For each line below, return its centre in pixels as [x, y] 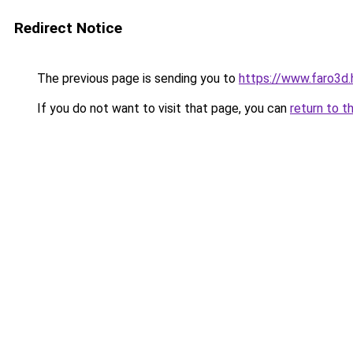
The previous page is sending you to [136, 78]
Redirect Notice [68, 28]
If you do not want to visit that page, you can [162, 108]
